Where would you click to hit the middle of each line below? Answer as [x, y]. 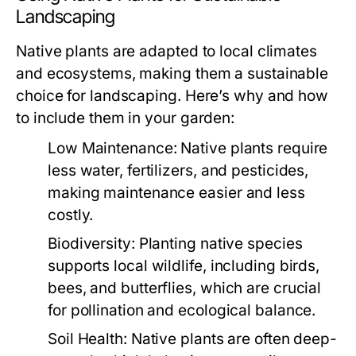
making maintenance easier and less [176, 193]
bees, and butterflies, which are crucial [185, 288]
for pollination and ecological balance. [182, 310]
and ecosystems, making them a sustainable [172, 74]
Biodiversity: [91, 244]
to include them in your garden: [126, 118]
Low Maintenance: [112, 148]
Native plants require [252, 148]
